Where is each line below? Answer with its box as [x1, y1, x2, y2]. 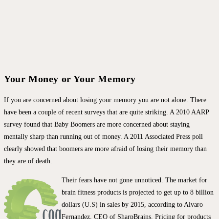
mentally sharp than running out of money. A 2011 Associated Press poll [4, 133, 203, 141]
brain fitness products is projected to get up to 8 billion [62, 189, 214, 197]
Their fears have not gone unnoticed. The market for [62, 176, 207, 184]
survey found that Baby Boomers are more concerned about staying [4, 121, 190, 129]
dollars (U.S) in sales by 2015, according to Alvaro [62, 201, 203, 209]
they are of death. [4, 157, 52, 165]
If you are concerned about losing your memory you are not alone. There [4, 96, 206, 104]
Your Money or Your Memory [4, 73, 136, 85]
